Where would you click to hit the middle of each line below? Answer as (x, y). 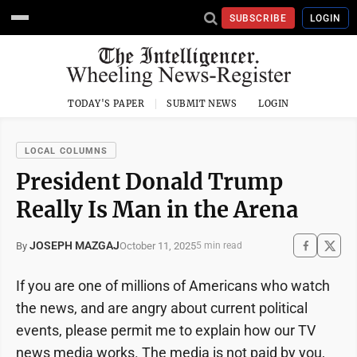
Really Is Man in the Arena (157, 210)
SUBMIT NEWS (202, 104)
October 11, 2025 (158, 245)
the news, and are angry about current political (162, 308)
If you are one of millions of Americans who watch (173, 286)
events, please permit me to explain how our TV (166, 330)
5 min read (219, 245)
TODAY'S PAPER (106, 104)
